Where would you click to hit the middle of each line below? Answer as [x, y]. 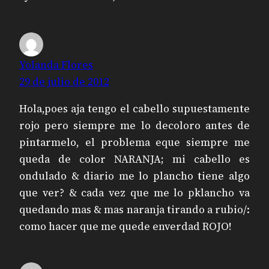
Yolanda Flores [56, 65]
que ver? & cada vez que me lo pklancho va [134, 193]
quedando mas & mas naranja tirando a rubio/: [134, 210]
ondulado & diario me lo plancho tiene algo [134, 176]
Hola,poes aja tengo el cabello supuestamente [134, 109]
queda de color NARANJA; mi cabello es [134, 159]
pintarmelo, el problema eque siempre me [134, 143]
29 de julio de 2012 [64, 81]
